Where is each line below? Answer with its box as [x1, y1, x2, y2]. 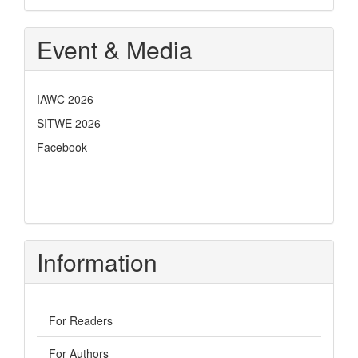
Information [37, 244, 157, 279]
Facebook [37, 138, 87, 155]
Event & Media [37, 31, 193, 66]
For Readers [49, 312, 113, 328]
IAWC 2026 [37, 90, 93, 107]
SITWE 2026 [37, 114, 101, 131]
